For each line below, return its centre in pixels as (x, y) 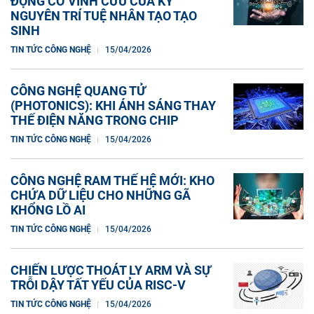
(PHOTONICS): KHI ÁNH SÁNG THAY (113, 105)
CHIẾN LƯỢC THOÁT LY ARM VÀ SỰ (111, 270)
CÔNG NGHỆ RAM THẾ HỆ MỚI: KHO (112, 180)
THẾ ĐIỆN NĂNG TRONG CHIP (95, 120)
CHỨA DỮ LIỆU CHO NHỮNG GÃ (101, 195)
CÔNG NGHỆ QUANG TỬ (78, 90)
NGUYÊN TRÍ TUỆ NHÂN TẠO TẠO (104, 15)
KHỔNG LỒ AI (48, 210)
